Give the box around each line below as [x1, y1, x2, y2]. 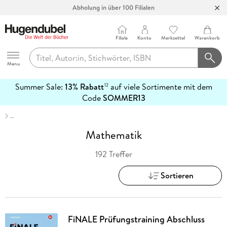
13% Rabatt [64, 81, 104, 93]
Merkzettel [161, 34, 185, 42]
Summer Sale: [15, 81, 65, 93]
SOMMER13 [102, 92, 145, 104]
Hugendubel [4, 41, 47, 53]
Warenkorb [195, 34, 220, 42]
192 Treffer [95, 148, 132, 160]
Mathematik [85, 127, 142, 144]
